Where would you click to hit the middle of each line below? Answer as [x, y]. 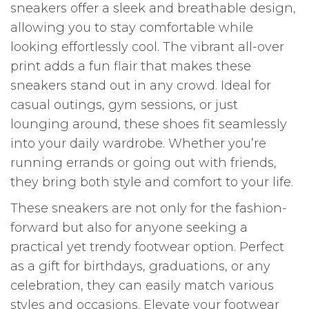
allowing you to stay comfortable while [132, 28]
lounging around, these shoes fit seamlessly [149, 124]
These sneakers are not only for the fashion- [149, 209]
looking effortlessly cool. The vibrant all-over [147, 47]
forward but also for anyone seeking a [129, 228]
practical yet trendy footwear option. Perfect [147, 247]
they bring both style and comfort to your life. [152, 182]
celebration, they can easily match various [142, 286]
